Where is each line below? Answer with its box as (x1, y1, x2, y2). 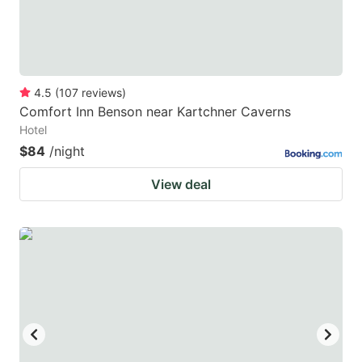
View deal (151, 175, 211, 192)
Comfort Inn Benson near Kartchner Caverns (19, 103, 291, 120)
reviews (82, 85, 122, 99)
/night (49, 142, 85, 159)
